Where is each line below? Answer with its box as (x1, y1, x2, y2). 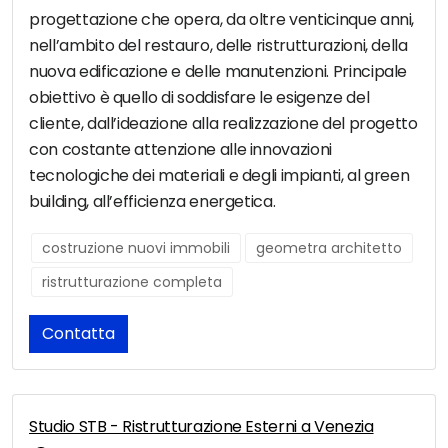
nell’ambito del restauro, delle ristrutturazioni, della (29, 34, 408, 58)
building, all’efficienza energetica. (29, 190, 276, 214)
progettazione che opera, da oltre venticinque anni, (29, 8, 415, 32)
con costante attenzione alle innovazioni (29, 138, 332, 162)
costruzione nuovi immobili (42, 238, 230, 259)
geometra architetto (256, 238, 402, 259)
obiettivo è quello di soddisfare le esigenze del (29, 86, 370, 110)
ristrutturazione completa (42, 272, 222, 293)
